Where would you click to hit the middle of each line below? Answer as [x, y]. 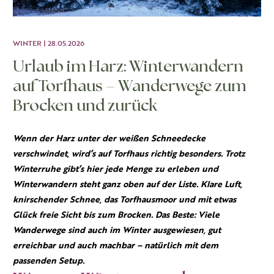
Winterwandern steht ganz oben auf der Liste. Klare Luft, [128, 185]
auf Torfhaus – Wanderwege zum [129, 86]
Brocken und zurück [85, 106]
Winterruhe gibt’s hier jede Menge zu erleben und [116, 169]
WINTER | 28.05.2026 [49, 43]
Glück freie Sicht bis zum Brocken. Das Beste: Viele [116, 215]
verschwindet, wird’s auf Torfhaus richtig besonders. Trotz [129, 154]
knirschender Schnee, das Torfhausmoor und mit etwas [124, 200]
